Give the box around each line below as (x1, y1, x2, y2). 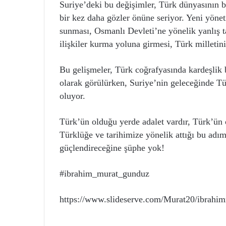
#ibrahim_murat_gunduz (60, 168, 149, 179)
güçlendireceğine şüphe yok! (60, 143, 164, 153)
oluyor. (60, 91, 85, 101)
